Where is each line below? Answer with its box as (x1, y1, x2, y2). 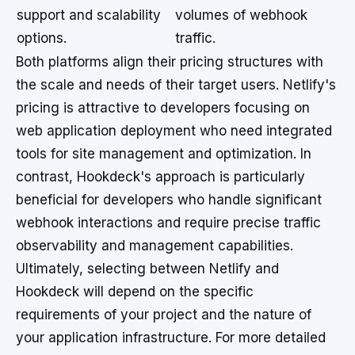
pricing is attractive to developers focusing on (16, 100, 310, 116)
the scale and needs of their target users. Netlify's (16, 77, 336, 93)
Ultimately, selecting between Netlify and (16, 261, 279, 277)
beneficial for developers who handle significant (16, 192, 322, 208)
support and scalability (17, 7, 161, 23)
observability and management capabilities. (16, 238, 293, 254)
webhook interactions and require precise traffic (16, 215, 321, 231)
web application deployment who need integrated (16, 123, 332, 139)
